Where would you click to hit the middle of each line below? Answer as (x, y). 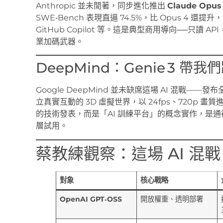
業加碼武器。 (60, 41)
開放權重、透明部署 (172, 199)
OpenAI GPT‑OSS (91, 199)
